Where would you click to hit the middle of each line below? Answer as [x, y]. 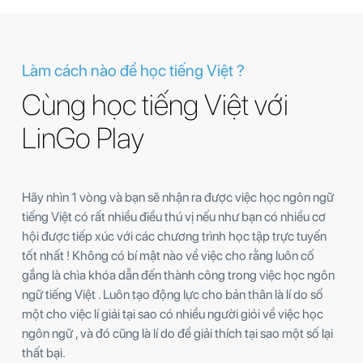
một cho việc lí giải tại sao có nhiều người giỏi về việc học [173, 314]
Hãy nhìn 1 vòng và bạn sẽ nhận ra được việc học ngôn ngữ [178, 197]
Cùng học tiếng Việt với [155, 105]
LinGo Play [83, 138]
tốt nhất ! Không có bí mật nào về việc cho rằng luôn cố [168, 255]
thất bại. [44, 352]
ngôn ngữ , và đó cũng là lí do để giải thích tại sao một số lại [177, 333]
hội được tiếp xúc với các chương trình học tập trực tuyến [174, 236]
